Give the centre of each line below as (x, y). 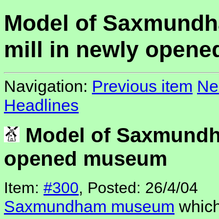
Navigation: (48, 86)
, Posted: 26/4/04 (138, 188)
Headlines (41, 105)
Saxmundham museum (89, 207)
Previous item (142, 86)
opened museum (86, 158)
